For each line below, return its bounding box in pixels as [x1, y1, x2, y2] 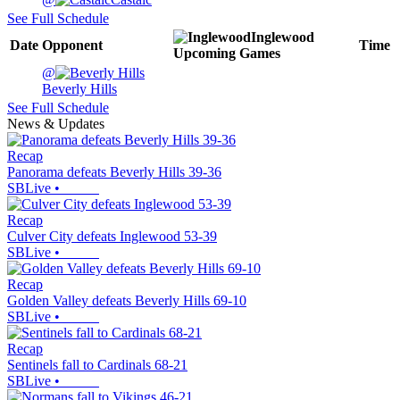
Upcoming [173, 46, 236, 62]
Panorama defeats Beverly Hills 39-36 [7, 164, 221, 180]
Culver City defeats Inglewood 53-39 [7, 229, 217, 245]
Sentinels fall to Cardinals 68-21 [7, 357, 187, 373]
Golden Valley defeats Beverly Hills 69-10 [7, 293, 246, 309]
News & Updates [7, 116, 104, 132]
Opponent [42, 37, 103, 54]
